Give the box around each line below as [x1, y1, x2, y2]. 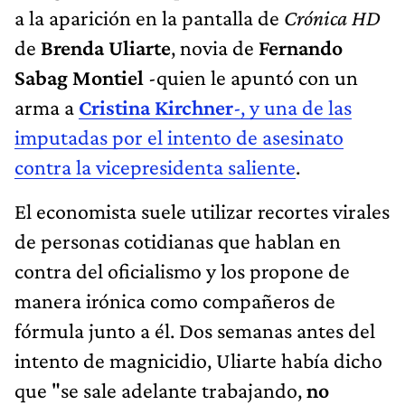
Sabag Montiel [14, 64, 144, 89]
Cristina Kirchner [79, 94, 233, 119]
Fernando [259, 34, 343, 60]
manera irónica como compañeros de [14, 287, 335, 313]
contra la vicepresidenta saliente [14, 154, 296, 179]
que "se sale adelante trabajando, [14, 377, 306, 402]
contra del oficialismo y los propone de [14, 258, 350, 283]
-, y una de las [233, 94, 352, 119]
